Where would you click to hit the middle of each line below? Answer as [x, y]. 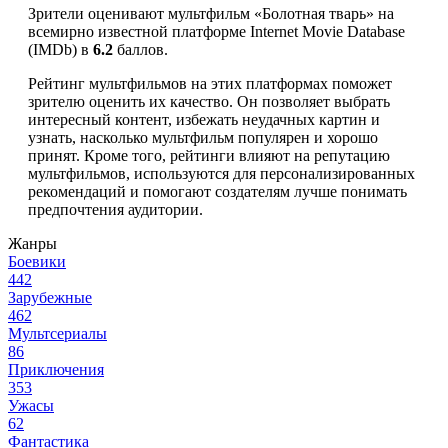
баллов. [140, 50]
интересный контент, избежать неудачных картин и [204, 120]
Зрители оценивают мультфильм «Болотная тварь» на [211, 14]
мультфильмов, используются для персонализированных [221, 174]
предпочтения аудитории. [115, 210]
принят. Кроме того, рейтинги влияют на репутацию [209, 156]
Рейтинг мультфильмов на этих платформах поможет [210, 84]
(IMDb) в [60, 50]
